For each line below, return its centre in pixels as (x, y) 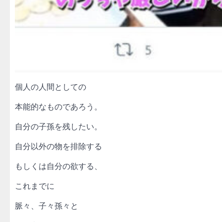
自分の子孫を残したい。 (58, 127)
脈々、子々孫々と (47, 206)
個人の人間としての (51, 87)
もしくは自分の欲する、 (58, 166)
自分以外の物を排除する (58, 146)
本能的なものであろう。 (58, 107)
